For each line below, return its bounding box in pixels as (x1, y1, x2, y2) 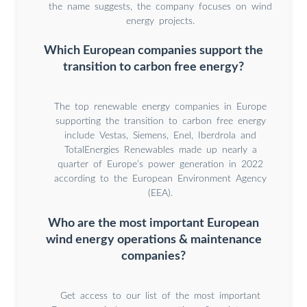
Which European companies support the (44, 45, 263, 57)
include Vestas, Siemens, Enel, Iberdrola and (64, 131, 256, 141)
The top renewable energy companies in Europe (54, 102, 267, 112)
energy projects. (126, 16, 195, 26)
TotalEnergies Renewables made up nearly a (64, 145, 257, 156)
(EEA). (148, 188, 173, 199)
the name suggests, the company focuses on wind (49, 1, 272, 12)
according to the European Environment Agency (54, 174, 267, 184)
